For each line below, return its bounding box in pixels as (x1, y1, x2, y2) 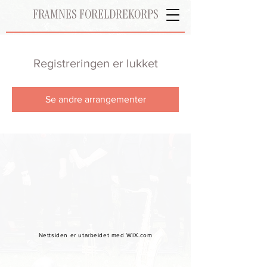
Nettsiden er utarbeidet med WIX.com (38, 232, 153, 238)
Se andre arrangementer (45, 94, 146, 104)
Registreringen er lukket (33, 57, 158, 70)
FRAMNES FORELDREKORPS (32, 6, 159, 23)
